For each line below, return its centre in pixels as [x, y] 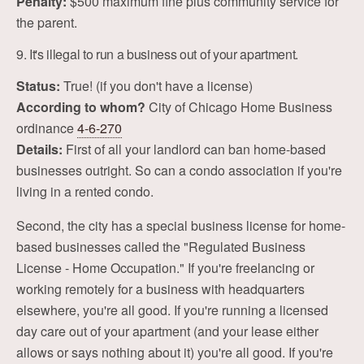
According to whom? [81, 107]
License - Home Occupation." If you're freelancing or [165, 268]
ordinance [47, 128]
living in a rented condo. [85, 191]
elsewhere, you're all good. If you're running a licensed [172, 310]
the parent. [47, 22]
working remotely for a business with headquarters [160, 289]
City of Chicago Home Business [239, 107]
